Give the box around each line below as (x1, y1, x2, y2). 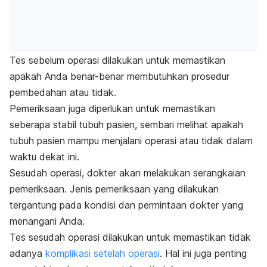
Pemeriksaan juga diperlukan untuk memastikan (10, 103, 215, 115)
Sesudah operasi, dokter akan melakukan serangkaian (10, 167, 246, 179)
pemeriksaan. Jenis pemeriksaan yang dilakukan (10, 183, 219, 195)
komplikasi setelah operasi (45, 247, 160, 260)
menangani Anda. (10, 215, 88, 228)
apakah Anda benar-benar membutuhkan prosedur (10, 70, 229, 83)
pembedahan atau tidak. (10, 86, 119, 99)
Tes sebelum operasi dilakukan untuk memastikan (10, 54, 225, 67)
